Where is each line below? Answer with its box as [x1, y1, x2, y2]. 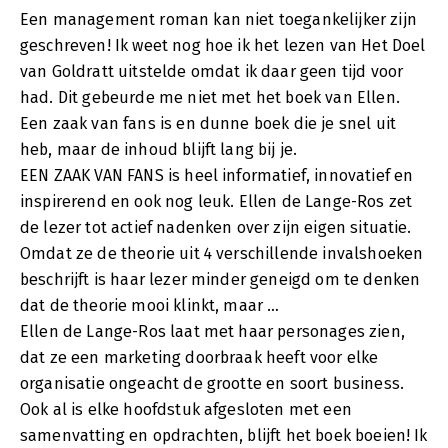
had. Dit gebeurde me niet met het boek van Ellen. [20, 87, 400, 107]
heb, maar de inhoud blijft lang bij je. [20, 139, 298, 159]
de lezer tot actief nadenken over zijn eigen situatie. [20, 217, 412, 237]
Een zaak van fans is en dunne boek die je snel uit [20, 113, 397, 133]
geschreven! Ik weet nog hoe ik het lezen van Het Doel [20, 35, 426, 55]
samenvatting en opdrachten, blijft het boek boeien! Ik [20, 425, 428, 445]
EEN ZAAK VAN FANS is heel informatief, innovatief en [20, 165, 414, 185]
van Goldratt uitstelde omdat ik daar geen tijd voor [20, 61, 404, 81]
